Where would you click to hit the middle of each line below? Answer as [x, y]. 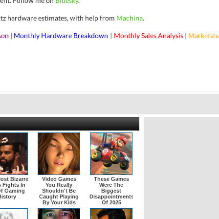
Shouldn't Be [59, 191]
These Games [111, 179]
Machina [130, 18]
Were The [111, 185]
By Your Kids [59, 202]
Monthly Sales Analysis [149, 35]
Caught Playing [59, 197]
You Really [59, 185]
